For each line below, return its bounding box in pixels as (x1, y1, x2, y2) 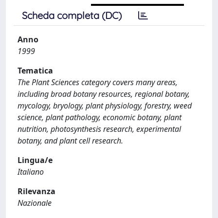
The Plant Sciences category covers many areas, (18, 77, 178, 88)
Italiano (18, 166, 44, 177)
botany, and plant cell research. (18, 135, 123, 146)
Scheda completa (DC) (22, 9, 122, 21)
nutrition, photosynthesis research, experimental (18, 124, 181, 134)
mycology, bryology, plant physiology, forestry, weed (18, 100, 192, 111)
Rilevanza (18, 186, 55, 197)
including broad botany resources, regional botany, (18, 89, 190, 99)
